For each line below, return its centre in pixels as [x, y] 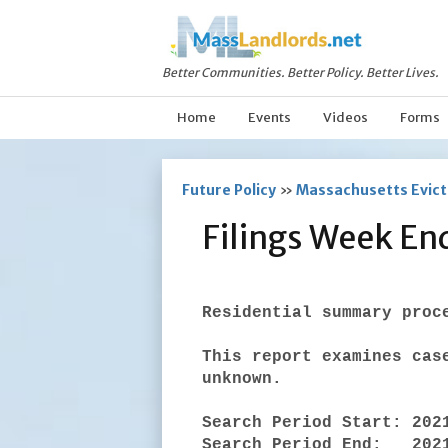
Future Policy [229, 190]
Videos [345, 117]
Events [269, 117]
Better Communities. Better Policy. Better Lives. [300, 73]
